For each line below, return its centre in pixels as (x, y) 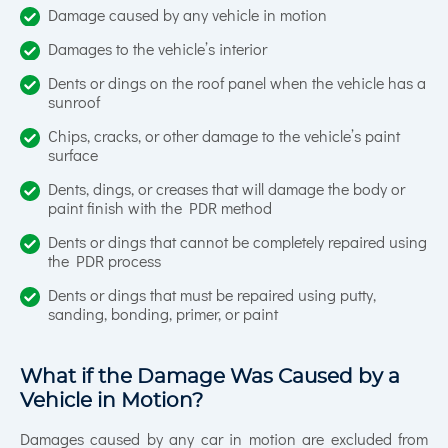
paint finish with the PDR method (160, 208)
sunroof (74, 102)
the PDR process (104, 261)
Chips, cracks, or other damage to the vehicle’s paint (224, 136)
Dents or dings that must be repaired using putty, (212, 295)
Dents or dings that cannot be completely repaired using (237, 242)
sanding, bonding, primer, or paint (163, 314)
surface (73, 155)
